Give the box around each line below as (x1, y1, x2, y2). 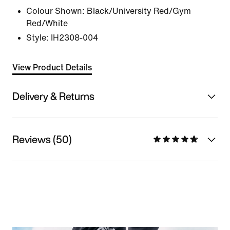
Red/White (26, 19, 68, 28)
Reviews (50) (12, 131, 72, 147)
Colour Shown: (26, 7, 85, 15)
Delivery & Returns (12, 88, 94, 104)
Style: (26, 33, 49, 42)
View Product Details (12, 63, 92, 72)
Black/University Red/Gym (87, 7, 191, 15)
